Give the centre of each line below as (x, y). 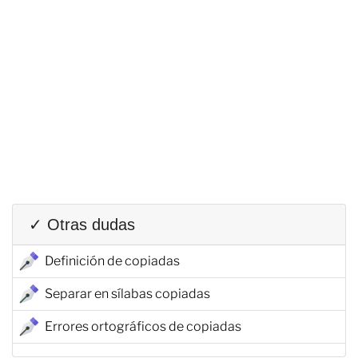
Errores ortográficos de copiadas (143, 326)
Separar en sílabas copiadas (127, 293)
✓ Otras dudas (82, 224)
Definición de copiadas (112, 261)
